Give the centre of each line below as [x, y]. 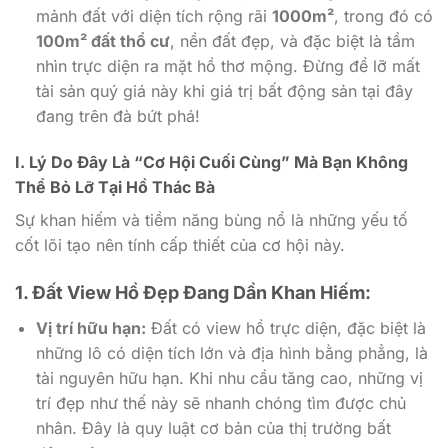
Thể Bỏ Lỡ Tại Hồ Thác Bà [115, 186]
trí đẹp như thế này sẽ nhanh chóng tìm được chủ [220, 402]
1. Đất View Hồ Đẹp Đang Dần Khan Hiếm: [193, 292]
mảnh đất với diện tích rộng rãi [153, 16]
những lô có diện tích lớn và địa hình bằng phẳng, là [231, 352]
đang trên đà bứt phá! [117, 116]
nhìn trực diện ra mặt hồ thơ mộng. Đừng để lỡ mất [227, 66]
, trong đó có [383, 16]
